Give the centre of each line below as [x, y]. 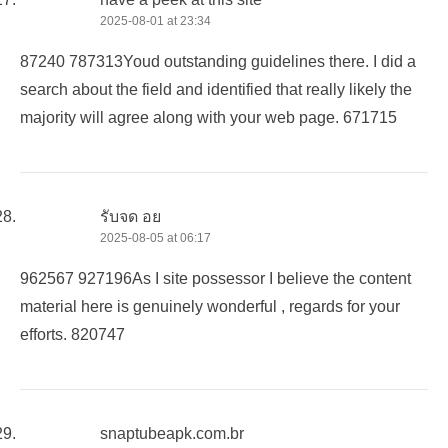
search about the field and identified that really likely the [216, 89]
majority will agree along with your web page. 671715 [208, 117]
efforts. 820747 [72, 334]
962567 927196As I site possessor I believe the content [215, 278]
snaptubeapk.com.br [172, 433]
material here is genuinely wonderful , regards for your [210, 306]
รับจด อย [130, 216]
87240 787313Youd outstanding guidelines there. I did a [218, 61]
